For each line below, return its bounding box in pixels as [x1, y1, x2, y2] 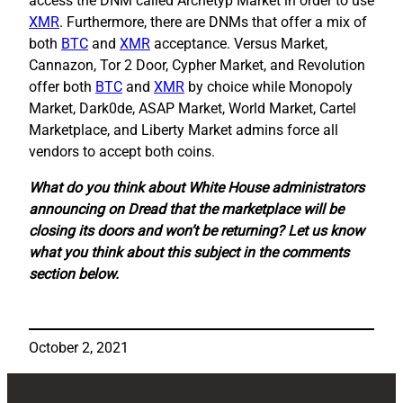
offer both [29, 77, 95, 95]
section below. [29, 264, 119, 282]
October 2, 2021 [29, 338, 129, 356]
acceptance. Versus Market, [150, 34, 327, 52]
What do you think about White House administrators [29, 178, 364, 196]
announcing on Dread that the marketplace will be [29, 200, 344, 218]
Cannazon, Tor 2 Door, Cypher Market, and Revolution [29, 56, 365, 74]
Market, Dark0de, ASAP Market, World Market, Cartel [29, 99, 356, 117]
